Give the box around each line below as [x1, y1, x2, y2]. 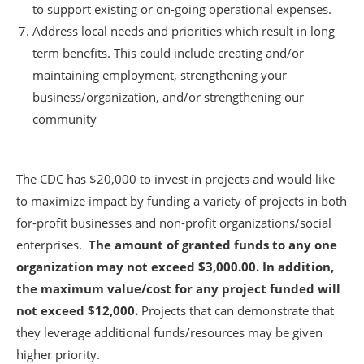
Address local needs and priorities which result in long [32, 23, 335, 39]
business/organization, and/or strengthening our [32, 89, 304, 105]
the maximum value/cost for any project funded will [16, 280, 340, 297]
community [32, 110, 97, 127]
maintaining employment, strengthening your [32, 67, 287, 83]
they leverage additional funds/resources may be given [16, 324, 323, 340]
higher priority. [16, 346, 100, 362]
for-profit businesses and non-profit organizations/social [16, 214, 331, 231]
